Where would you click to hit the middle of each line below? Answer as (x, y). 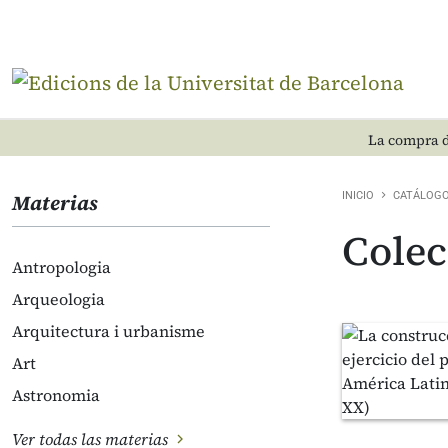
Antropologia (61, 267)
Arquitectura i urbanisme (108, 331)
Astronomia (56, 395)
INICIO (358, 195)
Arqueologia (58, 299)
